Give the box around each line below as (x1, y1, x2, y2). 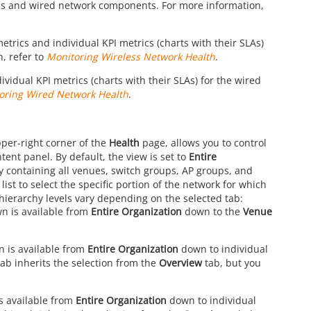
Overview (158, 255, 202, 269)
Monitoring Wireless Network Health (46, 50, 215, 64)
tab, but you (201, 255, 261, 269)
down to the (181, 204, 243, 218)
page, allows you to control (140, 136, 267, 150)
